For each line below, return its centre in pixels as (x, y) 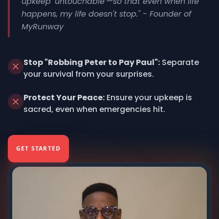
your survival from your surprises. (89, 74)
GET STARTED (39, 148)
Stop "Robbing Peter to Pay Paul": (92, 62)
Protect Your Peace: (64, 98)
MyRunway (43, 27)
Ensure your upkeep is (148, 98)
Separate (179, 62)
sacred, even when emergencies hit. (94, 109)
